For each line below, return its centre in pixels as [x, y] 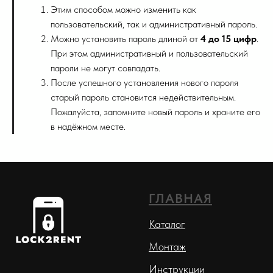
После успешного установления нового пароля [144, 83]
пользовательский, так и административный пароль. [154, 24]
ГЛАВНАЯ [180, 198]
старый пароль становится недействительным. [143, 97]
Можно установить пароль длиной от [126, 39]
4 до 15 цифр [229, 39]
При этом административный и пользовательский [149, 54]
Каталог [167, 224]
